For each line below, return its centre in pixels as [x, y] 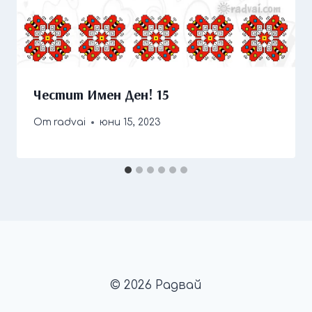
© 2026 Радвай [156, 285]
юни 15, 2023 [131, 123]
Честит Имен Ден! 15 [101, 95]
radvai [70, 123]
